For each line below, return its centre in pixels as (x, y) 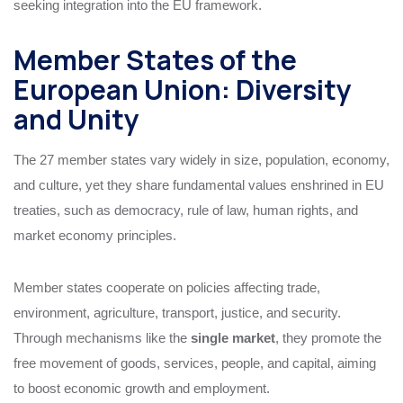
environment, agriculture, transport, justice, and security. (177, 312)
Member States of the (155, 59)
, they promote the (328, 337)
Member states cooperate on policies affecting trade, (167, 287)
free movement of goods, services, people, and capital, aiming (195, 363)
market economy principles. (95, 235)
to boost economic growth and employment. (142, 388)
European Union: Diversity (183, 89)
